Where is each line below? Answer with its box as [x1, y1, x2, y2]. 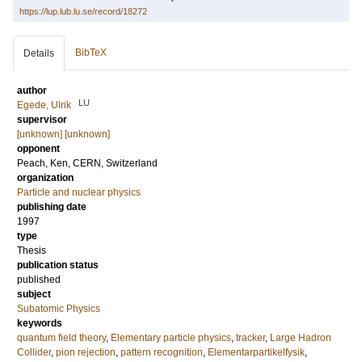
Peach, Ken [17, 158, 68, 169]
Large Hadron [270, 332, 331, 343]
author [17, 85, 47, 96]
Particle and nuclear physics [17, 187, 141, 198]
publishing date [17, 201, 86, 213]
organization [17, 172, 74, 183]
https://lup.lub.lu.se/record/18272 [19, 6, 147, 16]
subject [17, 288, 51, 300]
